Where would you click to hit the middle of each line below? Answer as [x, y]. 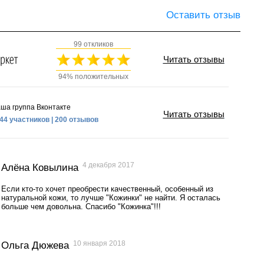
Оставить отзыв [203, 15]
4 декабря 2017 [108, 164]
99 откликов [93, 44]
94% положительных [93, 76]
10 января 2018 [99, 243]
